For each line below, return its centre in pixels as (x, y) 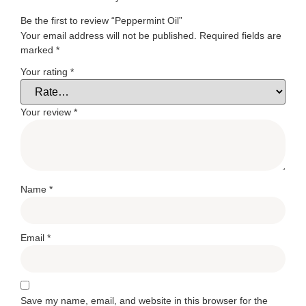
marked (38, 50)
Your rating (45, 71)
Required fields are (240, 36)
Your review (47, 112)
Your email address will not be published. (109, 36)
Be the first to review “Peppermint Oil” (101, 21)
